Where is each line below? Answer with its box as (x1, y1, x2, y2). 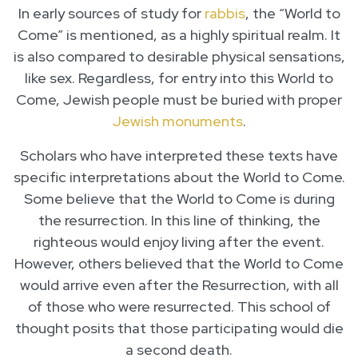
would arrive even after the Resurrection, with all (19, 276, 339, 295)
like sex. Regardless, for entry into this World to (25, 69, 333, 88)
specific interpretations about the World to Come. (13, 168, 345, 187)
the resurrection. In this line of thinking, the (38, 211, 320, 230)
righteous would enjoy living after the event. (34, 233, 324, 252)
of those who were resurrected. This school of (27, 297, 331, 316)
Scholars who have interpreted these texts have (20, 146, 338, 165)
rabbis (204, 4, 245, 23)
